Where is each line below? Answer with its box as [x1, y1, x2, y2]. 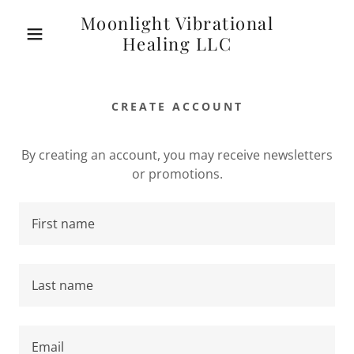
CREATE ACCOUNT [111, 99, 243, 114]
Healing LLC [122, 32, 232, 55]
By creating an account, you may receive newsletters [21, 146, 333, 164]
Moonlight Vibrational [80, 11, 274, 35]
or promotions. [131, 165, 223, 183]
